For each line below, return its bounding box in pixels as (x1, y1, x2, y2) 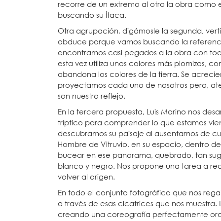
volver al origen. (58, 172, 115, 182)
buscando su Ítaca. (58, 10, 126, 20)
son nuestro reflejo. (58, 91, 125, 101)
